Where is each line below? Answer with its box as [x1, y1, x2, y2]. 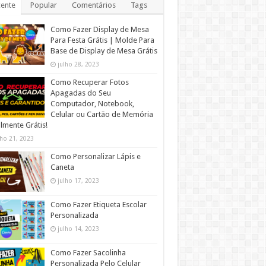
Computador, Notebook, [50, 99, 134, 108]
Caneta [50, 163, 74, 172]
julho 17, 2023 [57, 177, 99, 184]
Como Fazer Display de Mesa [50, 25, 149, 34]
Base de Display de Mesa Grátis [50, 46, 157, 55]
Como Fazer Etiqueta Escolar [50, 200, 147, 210]
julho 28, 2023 [57, 61, 99, 68]
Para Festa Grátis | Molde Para [50, 36, 154, 45]
